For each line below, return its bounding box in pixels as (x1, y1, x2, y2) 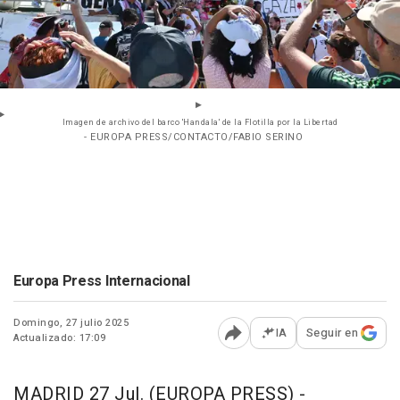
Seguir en (305, 324, 358, 342)
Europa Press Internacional (13, 271, 190, 293)
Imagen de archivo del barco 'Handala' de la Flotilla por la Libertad (62, 117, 338, 129)
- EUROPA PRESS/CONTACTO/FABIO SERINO (84, 129, 303, 146)
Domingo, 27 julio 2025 (13, 315, 129, 331)
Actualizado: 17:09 (13, 330, 105, 346)
